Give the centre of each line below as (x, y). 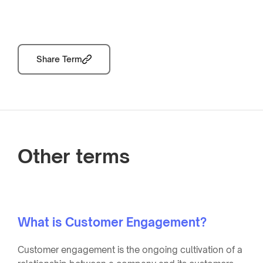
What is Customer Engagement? (112, 222)
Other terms (74, 156)
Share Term (59, 59)
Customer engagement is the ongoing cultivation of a (130, 249)
